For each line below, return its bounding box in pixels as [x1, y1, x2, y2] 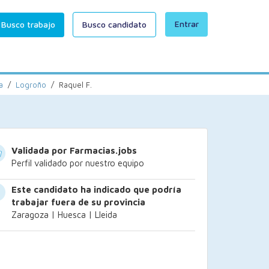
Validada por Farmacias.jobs [11, 145, 137, 156]
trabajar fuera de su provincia [11, 197, 145, 207]
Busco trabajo [1, 19, 55, 29]
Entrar [175, 19, 199, 29]
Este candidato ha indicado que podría [11, 184, 181, 195]
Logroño [16, 80, 46, 89]
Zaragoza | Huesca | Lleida [11, 210, 117, 220]
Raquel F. [59, 80, 92, 89]
